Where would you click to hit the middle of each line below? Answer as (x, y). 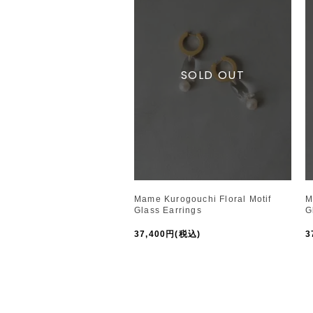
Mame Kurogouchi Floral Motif (203, 199)
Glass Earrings (168, 210)
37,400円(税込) (168, 234)
